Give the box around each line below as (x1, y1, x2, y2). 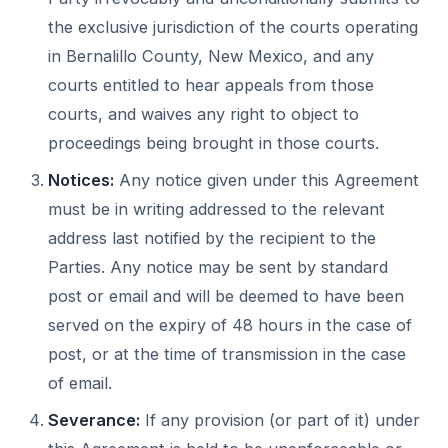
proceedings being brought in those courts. (48, 133, 379, 153)
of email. (48, 373, 112, 393)
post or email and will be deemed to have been (48, 286, 404, 306)
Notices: (48, 170, 114, 190)
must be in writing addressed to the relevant (48, 199, 385, 219)
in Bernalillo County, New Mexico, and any (48, 46, 374, 66)
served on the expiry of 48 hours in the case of (48, 315, 412, 335)
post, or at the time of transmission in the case (48, 344, 406, 364)
